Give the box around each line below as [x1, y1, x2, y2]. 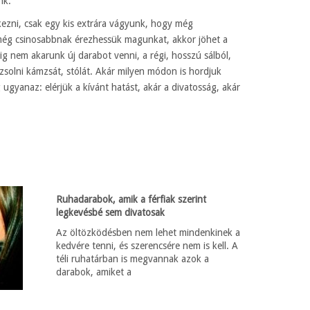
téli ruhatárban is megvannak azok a [56, 253, 210, 264]
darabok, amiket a [56, 266, 132, 277]
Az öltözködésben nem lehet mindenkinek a [56, 227, 241, 238]
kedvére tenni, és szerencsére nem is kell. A [56, 240, 239, 251]
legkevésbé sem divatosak [56, 207, 165, 218]
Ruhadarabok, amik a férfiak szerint [56, 194, 207, 205]
